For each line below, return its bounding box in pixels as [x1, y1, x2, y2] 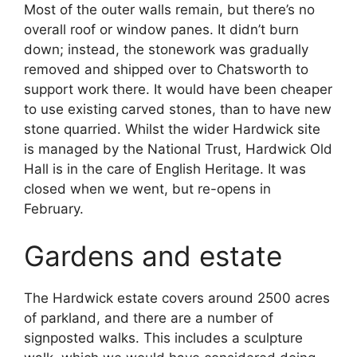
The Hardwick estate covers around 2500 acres [24, 290, 330, 307]
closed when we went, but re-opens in [24, 180, 271, 197]
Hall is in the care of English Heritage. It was [24, 160, 306, 177]
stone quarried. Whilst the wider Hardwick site [24, 120, 320, 137]
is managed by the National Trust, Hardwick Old [24, 140, 332, 157]
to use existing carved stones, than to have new [24, 100, 331, 117]
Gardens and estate [24, 239, 282, 273]
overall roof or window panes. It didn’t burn [24, 21, 299, 37]
